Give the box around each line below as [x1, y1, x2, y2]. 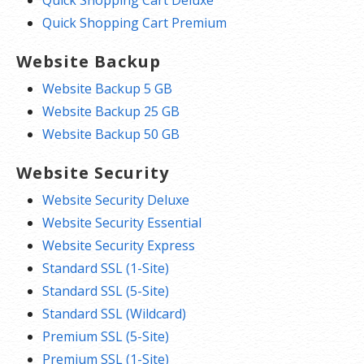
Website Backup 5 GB [42, 79, 172, 97]
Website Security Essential [42, 213, 201, 232]
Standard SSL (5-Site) [42, 281, 169, 300]
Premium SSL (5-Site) [42, 327, 169, 345]
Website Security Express [42, 236, 195, 254]
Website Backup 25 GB [42, 102, 180, 120]
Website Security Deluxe [42, 190, 189, 209]
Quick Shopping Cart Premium [42, 13, 227, 32]
